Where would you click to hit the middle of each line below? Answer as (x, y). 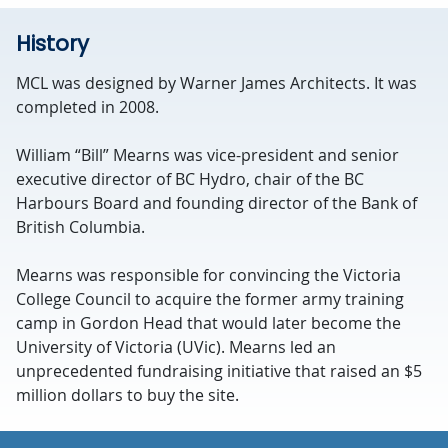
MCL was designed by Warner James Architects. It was (216, 83)
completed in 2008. (87, 107)
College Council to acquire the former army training (210, 299)
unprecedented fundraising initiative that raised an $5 (219, 371)
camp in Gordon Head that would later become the (208, 323)
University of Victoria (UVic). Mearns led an (176, 347)
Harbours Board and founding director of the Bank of (216, 203)
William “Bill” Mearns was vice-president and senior (207, 155)
